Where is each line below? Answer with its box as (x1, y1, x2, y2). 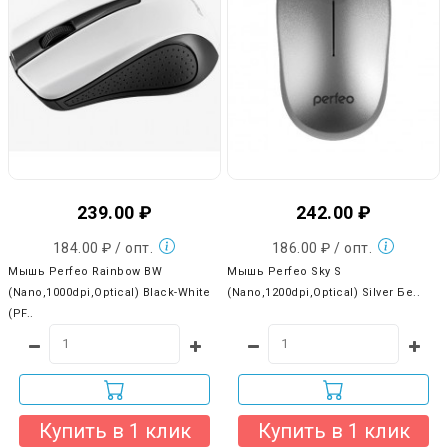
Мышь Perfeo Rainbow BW (8, 264, 162, 278)
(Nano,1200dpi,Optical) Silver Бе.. (227, 285, 420, 299)
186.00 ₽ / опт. (271, 239, 376, 256)
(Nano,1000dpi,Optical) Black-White (8, 285, 210, 299)
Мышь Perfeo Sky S (227, 264, 342, 278)
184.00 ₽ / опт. (52, 239, 157, 256)
